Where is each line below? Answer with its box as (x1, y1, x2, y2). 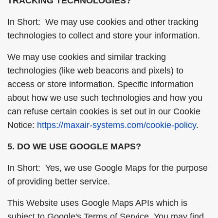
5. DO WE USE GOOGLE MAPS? (7, 142, 141, 151)
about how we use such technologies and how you (7, 93, 202, 103)
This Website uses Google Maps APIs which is (7, 198, 187, 208)
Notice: (7, 120, 37, 130)
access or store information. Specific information (7, 79, 194, 89)
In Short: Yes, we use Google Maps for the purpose (7, 163, 208, 173)
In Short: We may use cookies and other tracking (7, 17, 199, 27)
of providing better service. (7, 177, 110, 186)
